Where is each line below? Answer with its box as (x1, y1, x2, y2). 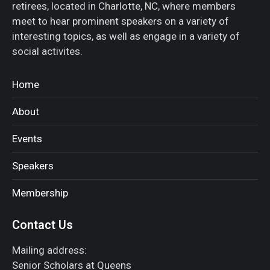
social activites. (12, 45, 83, 58)
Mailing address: (12, 244, 87, 257)
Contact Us (12, 218, 73, 233)
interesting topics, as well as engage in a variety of (12, 30, 240, 43)
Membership (12, 187, 68, 199)
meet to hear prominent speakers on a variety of (12, 15, 229, 28)
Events (12, 133, 42, 145)
